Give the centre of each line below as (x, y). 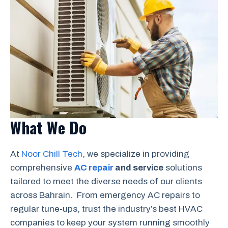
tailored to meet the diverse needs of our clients (106, 182)
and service (139, 168)
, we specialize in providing (136, 154)
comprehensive (42, 168)
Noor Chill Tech (52, 154)
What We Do (48, 127)
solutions (183, 168)
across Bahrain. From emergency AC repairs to (105, 195)
